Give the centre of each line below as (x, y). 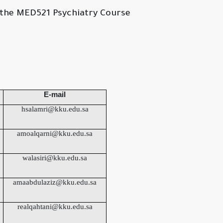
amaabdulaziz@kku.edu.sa (55, 182)
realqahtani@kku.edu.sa (55, 207)
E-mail (55, 95)
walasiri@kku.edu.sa (55, 158)
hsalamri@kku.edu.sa (55, 109)
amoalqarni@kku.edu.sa (55, 134)
